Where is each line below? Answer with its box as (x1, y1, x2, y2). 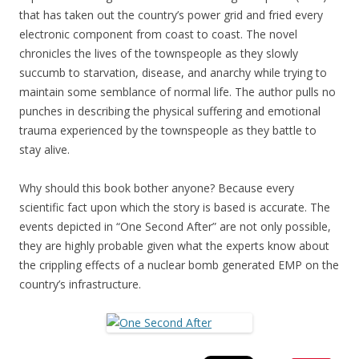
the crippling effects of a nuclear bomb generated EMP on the (19, 257, 339, 273)
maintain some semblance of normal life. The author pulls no (19, 84, 336, 100)
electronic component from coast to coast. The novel (19, 26, 297, 42)
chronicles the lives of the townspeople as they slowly (19, 46, 298, 62)
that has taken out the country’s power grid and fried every (19, 7, 323, 23)
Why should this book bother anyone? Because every (19, 180, 294, 196)
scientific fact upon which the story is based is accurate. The (19, 200, 330, 216)
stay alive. (19, 142, 70, 158)
